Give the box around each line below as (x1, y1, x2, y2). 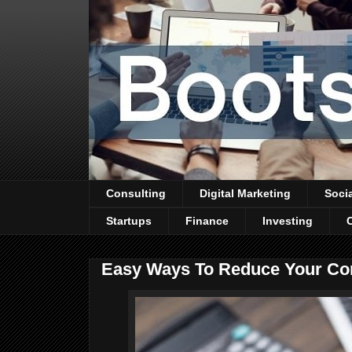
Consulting (106, 187, 166, 200)
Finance (185, 214, 229, 228)
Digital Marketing (200, 187, 291, 200)
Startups (106, 214, 152, 228)
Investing (262, 214, 313, 228)
